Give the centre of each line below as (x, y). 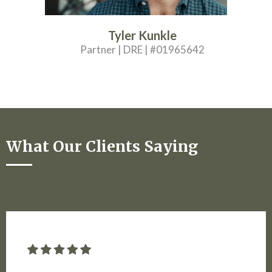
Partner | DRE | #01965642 (142, 49)
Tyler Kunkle (142, 35)
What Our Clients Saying (102, 146)
